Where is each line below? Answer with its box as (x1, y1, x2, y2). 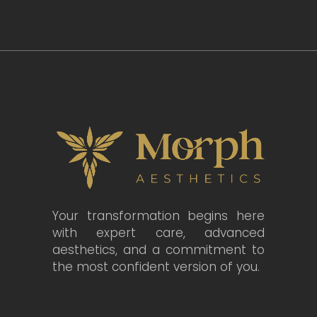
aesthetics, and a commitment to (52, 241, 265, 258)
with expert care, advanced (52, 224, 265, 241)
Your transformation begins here (52, 207, 265, 224)
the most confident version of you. (52, 258, 260, 275)
